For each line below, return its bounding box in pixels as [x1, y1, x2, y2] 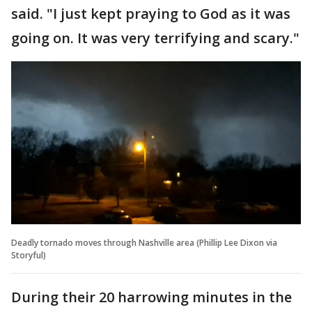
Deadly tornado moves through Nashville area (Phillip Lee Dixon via [11, 236, 277, 249]
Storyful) [11, 249, 46, 261]
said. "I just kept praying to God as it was [11, 4, 290, 23]
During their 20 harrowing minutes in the [11, 287, 292, 306]
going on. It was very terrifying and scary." [11, 29, 299, 47]
